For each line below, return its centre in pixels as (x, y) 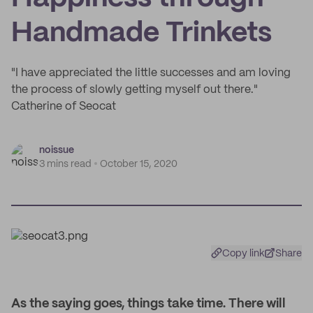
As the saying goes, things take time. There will (148, 304)
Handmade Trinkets (141, 34)
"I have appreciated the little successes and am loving (151, 73)
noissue (57, 150)
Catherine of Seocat (64, 107)
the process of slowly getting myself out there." (134, 90)
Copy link (243, 254)
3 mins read (65, 164)
